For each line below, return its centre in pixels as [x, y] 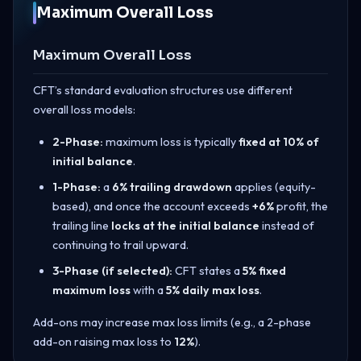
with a [148, 290]
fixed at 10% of [279, 141]
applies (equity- [274, 187]
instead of [287, 225]
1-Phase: [77, 187]
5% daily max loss [213, 290]
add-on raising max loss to [104, 341]
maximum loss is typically [171, 141]
